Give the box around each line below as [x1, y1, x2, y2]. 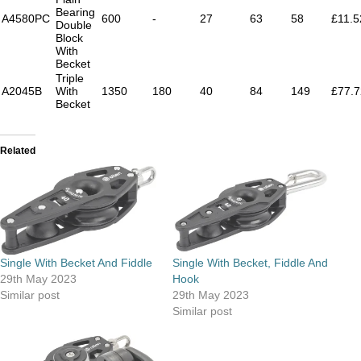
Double [56, 18, 92, 31]
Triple [56, 71, 84, 85]
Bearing [56, 5, 95, 19]
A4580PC [2, 11, 50, 25]
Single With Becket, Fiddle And [172, 256, 328, 270]
